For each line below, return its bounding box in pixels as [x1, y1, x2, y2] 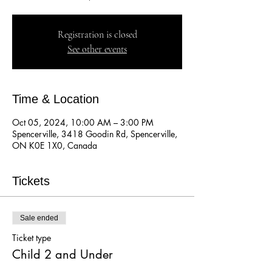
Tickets [12, 174, 50, 188]
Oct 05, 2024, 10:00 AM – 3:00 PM [12, 117, 154, 129]
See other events [67, 43, 127, 56]
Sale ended [20, 214, 58, 223]
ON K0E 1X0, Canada [12, 140, 97, 152]
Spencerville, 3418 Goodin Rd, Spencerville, [12, 128, 177, 140]
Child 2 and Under [12, 246, 113, 263]
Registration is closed [57, 29, 137, 41]
